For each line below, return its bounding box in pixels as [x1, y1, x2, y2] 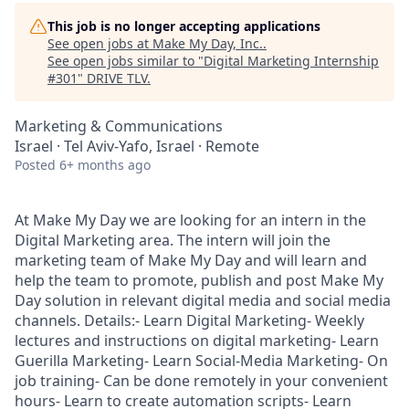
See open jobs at [47, 35, 152, 52]
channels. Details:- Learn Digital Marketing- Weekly [15, 310, 364, 330]
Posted [15, 156, 56, 173]
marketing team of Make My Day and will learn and [15, 250, 367, 270]
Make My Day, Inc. [152, 35, 263, 52]
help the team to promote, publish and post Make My [15, 270, 383, 290]
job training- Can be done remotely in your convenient [15, 371, 388, 391]
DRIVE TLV [87, 69, 147, 87]
